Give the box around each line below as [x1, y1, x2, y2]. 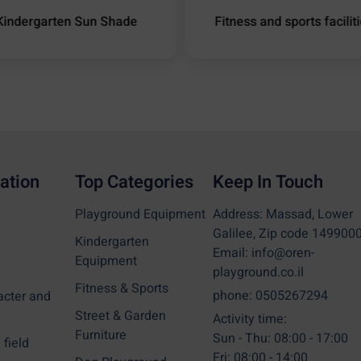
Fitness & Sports [74, 279, 168, 299]
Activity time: [212, 309, 287, 330]
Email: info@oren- [212, 243, 314, 263]
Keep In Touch [212, 169, 323, 196]
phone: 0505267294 [212, 286, 328, 306]
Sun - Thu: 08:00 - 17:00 [212, 329, 348, 349]
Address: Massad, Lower [212, 205, 353, 225]
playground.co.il [212, 263, 304, 283]
